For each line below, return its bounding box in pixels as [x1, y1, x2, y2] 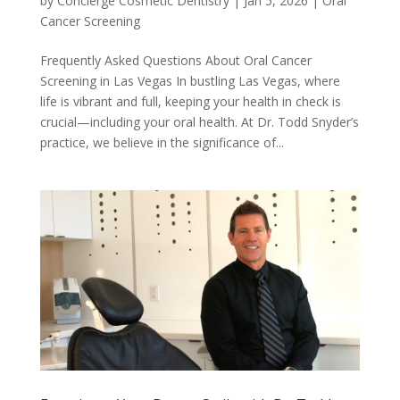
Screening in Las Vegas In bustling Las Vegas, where [39, 71, 340, 89]
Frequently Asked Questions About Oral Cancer [39, 51, 312, 69]
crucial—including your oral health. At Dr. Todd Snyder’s [39, 112, 359, 130]
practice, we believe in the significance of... [39, 133, 284, 151]
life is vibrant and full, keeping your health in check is [39, 92, 341, 110]
